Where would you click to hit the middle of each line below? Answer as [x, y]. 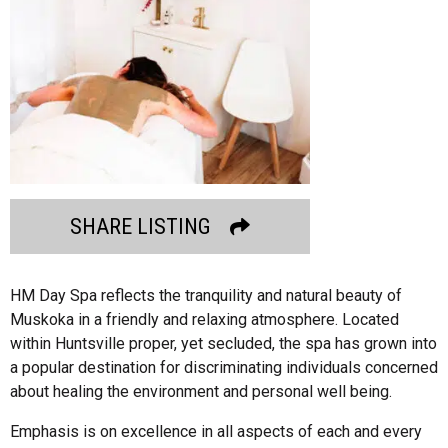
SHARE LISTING [140, 226]
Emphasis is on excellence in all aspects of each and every [216, 431]
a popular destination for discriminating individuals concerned [224, 367]
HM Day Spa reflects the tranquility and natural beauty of [206, 295]
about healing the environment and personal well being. [201, 391]
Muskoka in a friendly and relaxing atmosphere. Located [204, 319]
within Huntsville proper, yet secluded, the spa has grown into [223, 343]
